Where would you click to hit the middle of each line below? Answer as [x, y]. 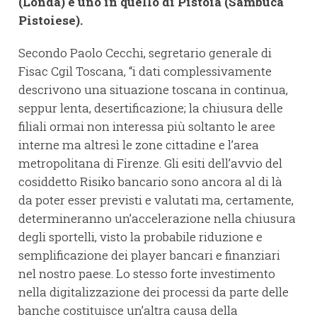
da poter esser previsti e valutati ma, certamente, [156, 200]
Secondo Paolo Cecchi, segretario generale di [145, 52]
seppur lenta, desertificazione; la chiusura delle [151, 108]
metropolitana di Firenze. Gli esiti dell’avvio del [150, 163]
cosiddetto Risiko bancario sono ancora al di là [150, 181]
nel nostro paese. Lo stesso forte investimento [147, 273]
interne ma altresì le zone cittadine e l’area [139, 144]
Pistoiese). [51, 20]
